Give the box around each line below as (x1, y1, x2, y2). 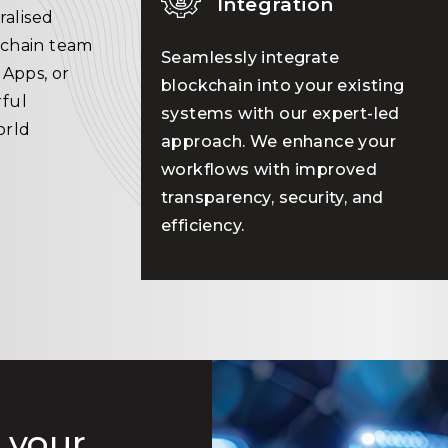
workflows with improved (161, 160, 378, 179)
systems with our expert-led (161, 104, 400, 123)
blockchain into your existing (161, 76, 405, 95)
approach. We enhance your (161, 132, 396, 151)
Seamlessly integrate (161, 48, 339, 67)
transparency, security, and (161, 188, 384, 207)
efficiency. (161, 216, 245, 235)
